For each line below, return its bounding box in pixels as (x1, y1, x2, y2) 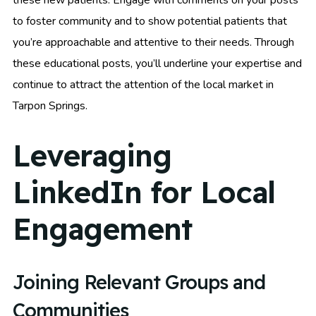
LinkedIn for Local (13, 173, 275, 211)
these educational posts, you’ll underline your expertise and (13, 56, 302, 72)
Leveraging (13, 136, 171, 174)
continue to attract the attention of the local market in (13, 77, 274, 93)
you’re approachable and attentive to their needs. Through (13, 35, 294, 51)
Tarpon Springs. (13, 98, 87, 114)
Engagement (13, 209, 192, 248)
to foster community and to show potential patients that (13, 13, 287, 30)
